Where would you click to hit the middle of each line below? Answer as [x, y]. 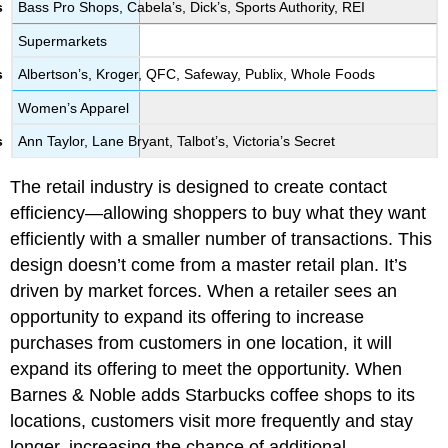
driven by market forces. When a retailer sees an [204, 290]
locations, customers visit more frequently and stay [212, 420]
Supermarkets [63, 40]
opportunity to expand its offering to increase [187, 316]
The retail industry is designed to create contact [199, 186]
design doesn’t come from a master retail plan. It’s [209, 264]
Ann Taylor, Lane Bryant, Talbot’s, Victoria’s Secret [177, 141]
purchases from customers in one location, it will [201, 342]
